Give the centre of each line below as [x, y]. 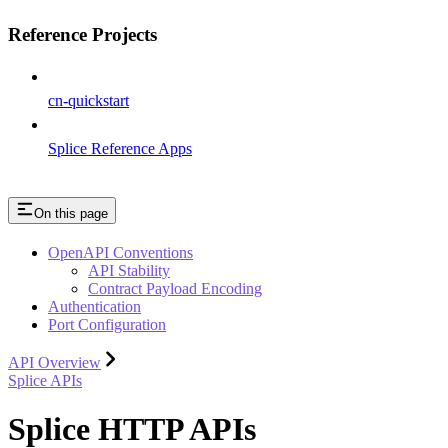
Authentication [94, 306]
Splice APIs [45, 380]
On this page [71, 213]
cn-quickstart [88, 100]
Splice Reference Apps [120, 148]
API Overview [54, 362]
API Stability [129, 270]
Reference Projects [82, 35]
